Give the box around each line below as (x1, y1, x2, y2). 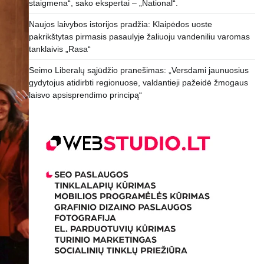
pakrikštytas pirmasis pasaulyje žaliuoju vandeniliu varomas (28, 32, 250, 41)
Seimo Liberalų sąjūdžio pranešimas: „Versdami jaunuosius (28, 65, 249, 75)
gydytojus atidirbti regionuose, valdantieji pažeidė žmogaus (28, 78, 248, 87)
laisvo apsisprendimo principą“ (28, 90, 147, 100)
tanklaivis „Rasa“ (28, 44, 91, 54)
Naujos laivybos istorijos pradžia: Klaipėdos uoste (28, 19, 212, 29)
